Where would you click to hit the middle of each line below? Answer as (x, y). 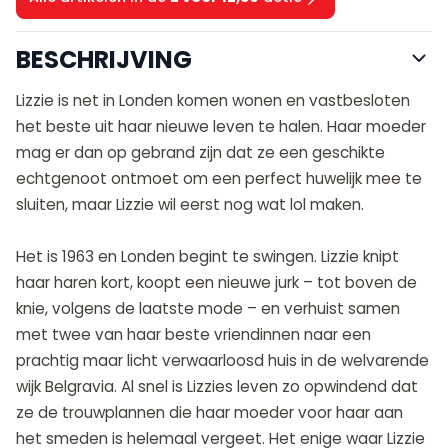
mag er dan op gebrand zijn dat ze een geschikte (200, 153)
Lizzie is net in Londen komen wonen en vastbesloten (213, 101)
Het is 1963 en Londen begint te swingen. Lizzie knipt (207, 257)
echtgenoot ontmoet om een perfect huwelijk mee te (219, 179)
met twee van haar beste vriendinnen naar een (193, 335)
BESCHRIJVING (104, 60)
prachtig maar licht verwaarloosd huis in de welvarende (222, 361)
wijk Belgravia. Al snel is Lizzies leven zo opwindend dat (217, 387)
